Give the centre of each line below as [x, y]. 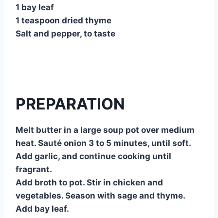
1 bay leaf [35, 7]
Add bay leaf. [42, 209]
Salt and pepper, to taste [65, 33]
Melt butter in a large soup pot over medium [105, 130]
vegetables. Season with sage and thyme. [100, 195]
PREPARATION [70, 104]
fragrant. [34, 169]
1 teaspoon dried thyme [64, 20]
